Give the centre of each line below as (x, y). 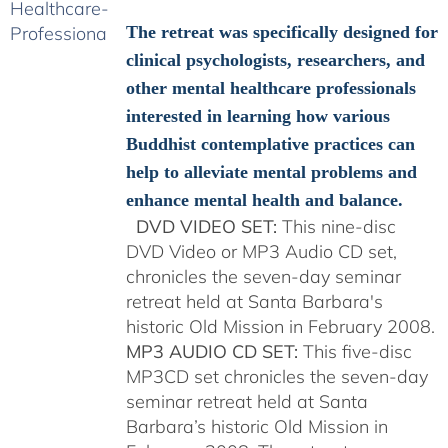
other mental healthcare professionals (270, 88)
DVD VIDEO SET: (206, 226)
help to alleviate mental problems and (271, 172)
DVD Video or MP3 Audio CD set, (261, 251)
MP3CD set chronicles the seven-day (276, 376)
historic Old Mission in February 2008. (280, 326)
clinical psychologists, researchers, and (275, 60)
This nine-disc (336, 226)
